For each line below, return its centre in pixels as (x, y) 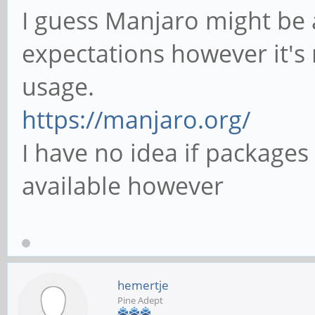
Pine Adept (140, 301)
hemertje (143, 285)
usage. (58, 87)
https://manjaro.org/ (136, 120)
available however (123, 186)
